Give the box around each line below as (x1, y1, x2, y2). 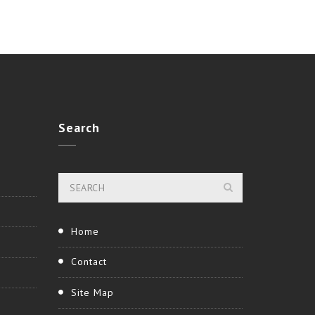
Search (58, 120, 100, 136)
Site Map (71, 285, 114, 299)
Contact (71, 255, 107, 269)
